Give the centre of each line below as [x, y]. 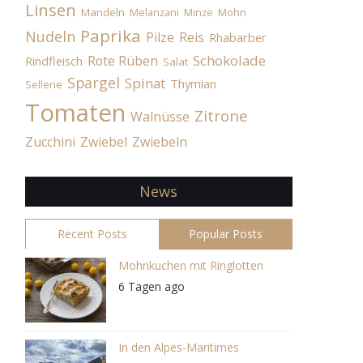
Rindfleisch [53, 61]
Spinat [145, 83]
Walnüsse [160, 117]
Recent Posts [92, 234]
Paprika [110, 36]
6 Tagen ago [151, 286]
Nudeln [50, 36]
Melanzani [154, 13]
